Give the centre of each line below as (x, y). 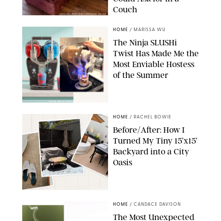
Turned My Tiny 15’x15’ (155, 140)
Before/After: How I (149, 129)
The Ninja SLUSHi (145, 42)
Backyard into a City (151, 151)
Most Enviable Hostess (154, 64)
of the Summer (141, 75)
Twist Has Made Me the (156, 53)
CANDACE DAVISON (157, 204)
